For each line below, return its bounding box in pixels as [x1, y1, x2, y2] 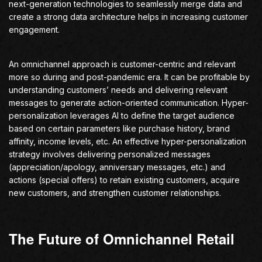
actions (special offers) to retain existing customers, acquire [9, 175, 240, 185]
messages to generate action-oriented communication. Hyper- [9, 98, 249, 108]
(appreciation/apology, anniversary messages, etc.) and [9, 162, 225, 172]
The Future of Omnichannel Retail [9, 229, 235, 249]
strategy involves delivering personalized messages [9, 149, 211, 159]
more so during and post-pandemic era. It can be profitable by [9, 72, 250, 82]
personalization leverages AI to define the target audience [9, 111, 235, 120]
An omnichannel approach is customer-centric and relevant [9, 59, 236, 69]
